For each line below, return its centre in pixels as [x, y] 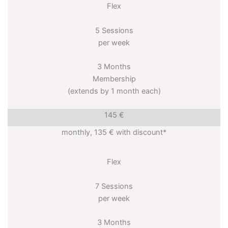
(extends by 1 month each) [114, 91]
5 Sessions [114, 30]
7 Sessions [114, 186]
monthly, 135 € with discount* [114, 133]
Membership [114, 79]
